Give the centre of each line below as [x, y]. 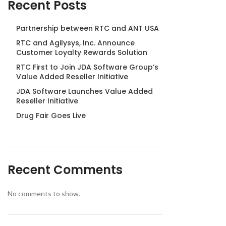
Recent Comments [65, 169]
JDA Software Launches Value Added [84, 91]
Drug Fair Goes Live [51, 115]
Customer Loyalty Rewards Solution [82, 52]
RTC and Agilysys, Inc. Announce [75, 43]
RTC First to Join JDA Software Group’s [87, 67]
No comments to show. [44, 193]
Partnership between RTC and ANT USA [88, 28]
